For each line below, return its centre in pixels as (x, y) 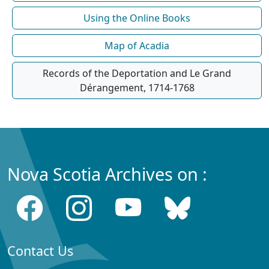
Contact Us (40, 250)
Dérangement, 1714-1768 (137, 87)
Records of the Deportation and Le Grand (137, 73)
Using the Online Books (137, 18)
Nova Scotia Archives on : (107, 174)
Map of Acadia (137, 45)
